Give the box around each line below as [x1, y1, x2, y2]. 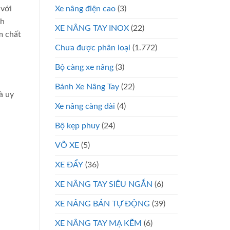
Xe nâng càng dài [55, 102, 115, 110]
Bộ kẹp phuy [55, 121, 100, 130]
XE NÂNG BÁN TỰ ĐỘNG [55, 199, 150, 208]
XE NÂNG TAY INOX [55, 24, 129, 32]
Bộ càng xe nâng [55, 63, 113, 71]
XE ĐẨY [55, 160, 83, 169]
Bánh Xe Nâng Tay [55, 82, 119, 91]
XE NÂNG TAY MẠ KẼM [55, 219, 142, 227]
